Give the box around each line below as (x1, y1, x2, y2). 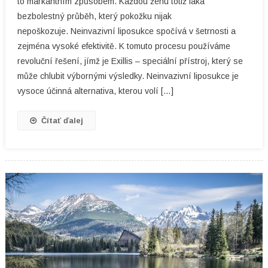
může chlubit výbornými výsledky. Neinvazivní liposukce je (17, 71, 239, 81)
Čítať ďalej (41, 116, 83, 126)
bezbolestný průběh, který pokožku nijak (17, 11, 172, 22)
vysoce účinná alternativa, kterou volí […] (17, 86, 173, 96)
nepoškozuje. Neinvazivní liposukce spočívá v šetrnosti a (17, 26, 236, 36)
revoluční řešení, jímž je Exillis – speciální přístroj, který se (17, 56, 243, 66)
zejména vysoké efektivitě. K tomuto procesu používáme (17, 41, 230, 51)
